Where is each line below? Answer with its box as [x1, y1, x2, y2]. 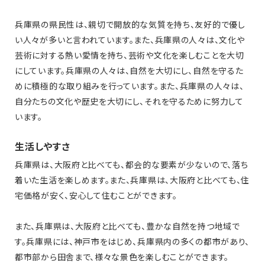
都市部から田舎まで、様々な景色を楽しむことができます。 [15, 251, 229, 263]
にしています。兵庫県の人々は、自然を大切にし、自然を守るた [15, 64, 244, 77]
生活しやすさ [15, 139, 70, 154]
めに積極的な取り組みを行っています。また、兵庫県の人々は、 [15, 80, 244, 92]
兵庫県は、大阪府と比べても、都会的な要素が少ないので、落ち [15, 159, 248, 171]
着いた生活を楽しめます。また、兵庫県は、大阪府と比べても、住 [15, 174, 250, 186]
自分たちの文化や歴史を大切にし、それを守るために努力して [15, 95, 244, 108]
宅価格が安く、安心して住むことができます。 [15, 189, 177, 202]
